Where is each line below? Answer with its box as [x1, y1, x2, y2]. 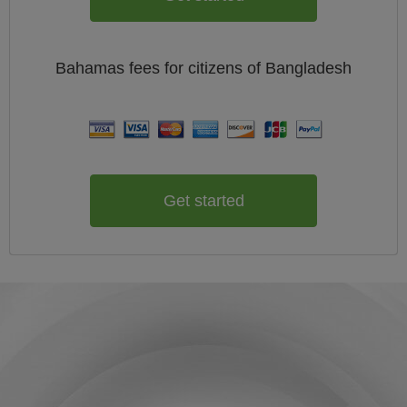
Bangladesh [265, 59, 352, 77]
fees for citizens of [129, 59, 265, 77]
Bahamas [55, 59, 129, 77]
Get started [163, 191, 244, 210]
